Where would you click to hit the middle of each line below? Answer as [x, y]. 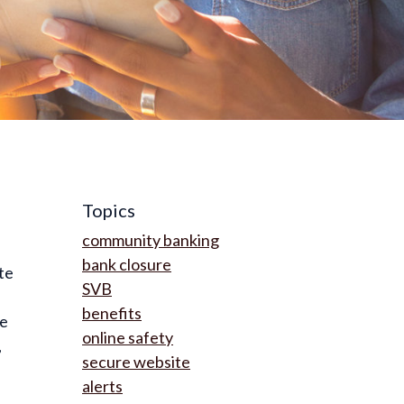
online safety [128, 337]
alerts [102, 386]
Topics [109, 210]
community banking [151, 240]
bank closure [127, 264]
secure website [136, 362]
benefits [112, 313]
